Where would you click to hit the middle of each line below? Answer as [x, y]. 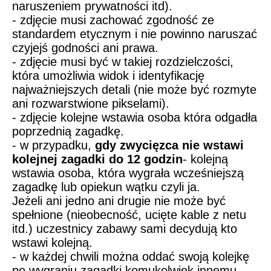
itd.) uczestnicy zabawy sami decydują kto [125, 229]
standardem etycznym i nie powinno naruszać [135, 34]
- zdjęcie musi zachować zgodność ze [113, 20]
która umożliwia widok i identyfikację [108, 76]
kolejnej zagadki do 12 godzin [97, 159]
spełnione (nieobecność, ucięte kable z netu [129, 215]
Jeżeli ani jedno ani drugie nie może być [119, 201]
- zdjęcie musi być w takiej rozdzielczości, [123, 62]
